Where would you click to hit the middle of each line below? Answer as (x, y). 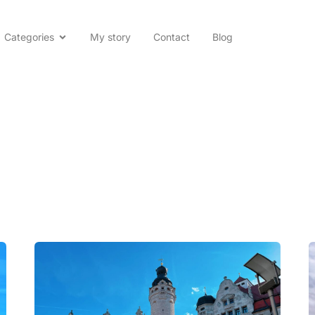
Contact (172, 37)
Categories (30, 37)
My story (111, 37)
